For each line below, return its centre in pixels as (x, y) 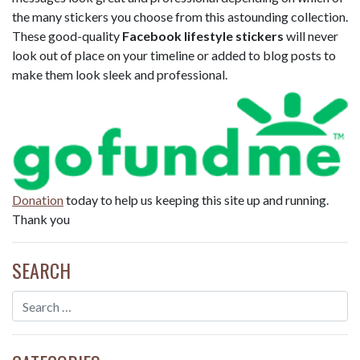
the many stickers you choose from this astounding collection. (180, 17)
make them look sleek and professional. (120, 75)
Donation (38, 200)
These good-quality (67, 36)
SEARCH (41, 270)
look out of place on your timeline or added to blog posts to (174, 55)
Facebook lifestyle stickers (203, 36)
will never (311, 36)
